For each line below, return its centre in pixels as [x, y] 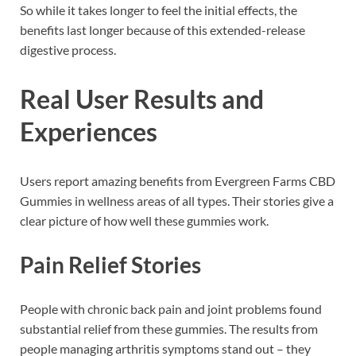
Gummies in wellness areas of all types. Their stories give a [177, 200]
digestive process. [68, 50]
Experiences [89, 132]
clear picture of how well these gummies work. [144, 220]
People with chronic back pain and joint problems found [171, 309]
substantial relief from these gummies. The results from [169, 329]
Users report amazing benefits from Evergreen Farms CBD [178, 180]
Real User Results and [142, 99]
